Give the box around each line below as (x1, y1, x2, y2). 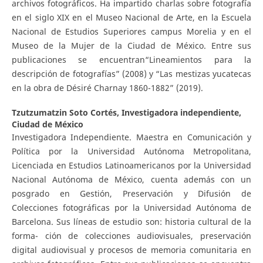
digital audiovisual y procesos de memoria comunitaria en (11, 244, 252, 256)
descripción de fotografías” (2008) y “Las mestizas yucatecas (11, 68, 252, 80)
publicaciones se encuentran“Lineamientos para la (11, 54, 252, 66)
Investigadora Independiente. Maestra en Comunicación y (11, 131, 252, 143)
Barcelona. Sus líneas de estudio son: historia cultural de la (11, 216, 252, 228)
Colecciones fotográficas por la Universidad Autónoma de (11, 202, 252, 214)
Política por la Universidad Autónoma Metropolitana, (11, 146, 252, 157)
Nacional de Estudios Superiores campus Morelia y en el (11, 26, 252, 38)
